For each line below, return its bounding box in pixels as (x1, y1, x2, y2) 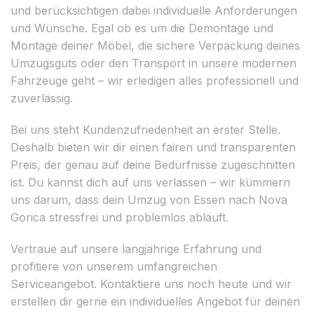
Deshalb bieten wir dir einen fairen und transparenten (11, 139, 296, 154)
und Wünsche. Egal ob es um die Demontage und (11, 20, 273, 35)
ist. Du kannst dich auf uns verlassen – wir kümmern (11, 175, 290, 189)
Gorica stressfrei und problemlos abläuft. (11, 210, 228, 224)
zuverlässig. (11, 90, 73, 105)
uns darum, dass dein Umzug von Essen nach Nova (11, 192, 287, 207)
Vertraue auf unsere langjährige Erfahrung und (11, 241, 261, 256)
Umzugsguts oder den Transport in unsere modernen (11, 55, 296, 70)
